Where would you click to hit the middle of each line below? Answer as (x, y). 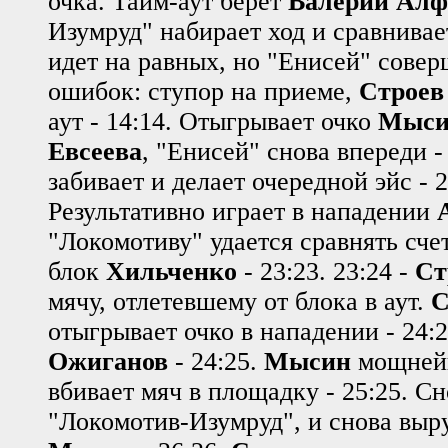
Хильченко (171, 271)
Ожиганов (108, 361)
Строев (401, 91)
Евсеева (95, 151)
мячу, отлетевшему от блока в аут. (239, 301)
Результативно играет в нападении (242, 211)
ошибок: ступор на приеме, (203, 91)
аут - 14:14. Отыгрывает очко (213, 121)
